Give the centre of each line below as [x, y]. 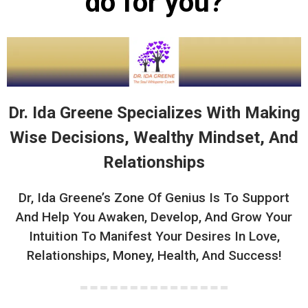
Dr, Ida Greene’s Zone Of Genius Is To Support [154, 198]
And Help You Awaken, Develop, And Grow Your [154, 217]
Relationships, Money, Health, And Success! [154, 256]
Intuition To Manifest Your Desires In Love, [154, 236]
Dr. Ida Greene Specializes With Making [154, 113]
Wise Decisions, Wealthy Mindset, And [154, 138]
